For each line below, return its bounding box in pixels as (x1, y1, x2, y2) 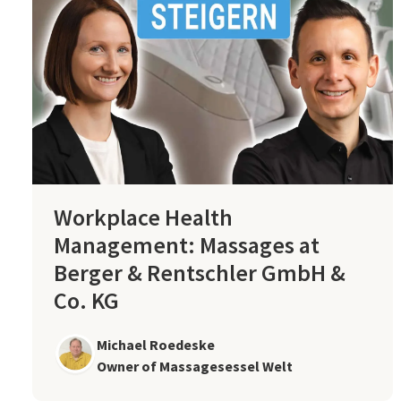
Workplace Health (54, 201, 233, 232)
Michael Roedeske (97, 335, 215, 354)
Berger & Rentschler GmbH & (54, 257, 346, 287)
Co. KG (54, 285, 119, 315)
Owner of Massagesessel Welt (97, 356, 293, 375)
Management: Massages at (54, 229, 320, 260)
